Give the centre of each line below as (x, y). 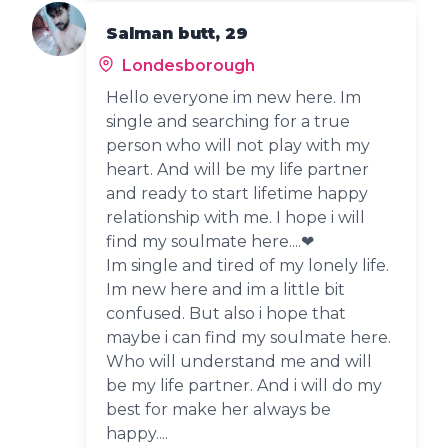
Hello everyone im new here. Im (234, 97)
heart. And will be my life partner (238, 169)
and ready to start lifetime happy (237, 193)
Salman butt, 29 (177, 33)
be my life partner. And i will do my (244, 385)
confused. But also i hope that (226, 313)
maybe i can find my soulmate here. (249, 337)
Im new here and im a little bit (226, 289)
